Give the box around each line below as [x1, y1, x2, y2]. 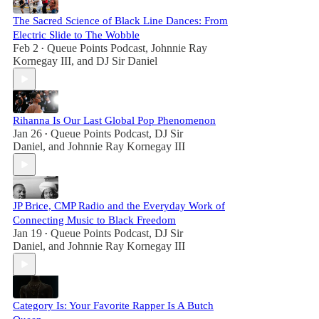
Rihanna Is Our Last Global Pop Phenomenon [13, 115, 216, 126]
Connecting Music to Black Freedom [13, 214, 176, 226]
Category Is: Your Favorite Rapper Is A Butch [13, 300, 214, 311]
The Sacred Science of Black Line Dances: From [13, 15, 228, 26]
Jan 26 [13, 127, 42, 140]
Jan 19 [13, 227, 42, 239]
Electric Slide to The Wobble [13, 29, 140, 41]
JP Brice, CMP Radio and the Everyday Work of [13, 200, 225, 211]
